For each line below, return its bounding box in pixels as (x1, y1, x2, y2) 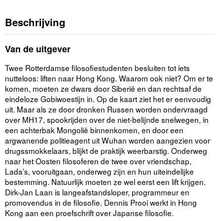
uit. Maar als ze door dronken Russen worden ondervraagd (5, 104, 208, 115)
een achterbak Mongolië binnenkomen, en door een (5, 124, 184, 136)
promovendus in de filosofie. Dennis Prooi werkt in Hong (5, 197, 197, 208)
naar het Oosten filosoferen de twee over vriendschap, (5, 155, 191, 167)
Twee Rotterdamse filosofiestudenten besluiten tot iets (5, 62, 190, 74)
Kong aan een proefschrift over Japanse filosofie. (5, 207, 174, 219)
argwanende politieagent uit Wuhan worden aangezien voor (5, 135, 210, 146)
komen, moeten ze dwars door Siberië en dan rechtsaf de (5, 83, 202, 94)
